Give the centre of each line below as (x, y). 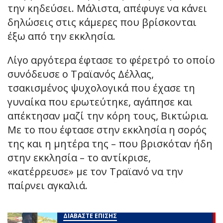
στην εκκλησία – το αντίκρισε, (79, 158)
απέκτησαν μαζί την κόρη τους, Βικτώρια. (108, 116)
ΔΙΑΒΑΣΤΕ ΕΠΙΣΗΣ (90, 216)
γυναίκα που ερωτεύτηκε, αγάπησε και (100, 102)
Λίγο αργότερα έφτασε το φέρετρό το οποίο (111, 60)
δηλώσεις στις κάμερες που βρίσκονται (102, 22)
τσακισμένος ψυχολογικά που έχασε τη (101, 88)
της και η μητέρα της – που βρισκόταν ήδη (110, 144)
